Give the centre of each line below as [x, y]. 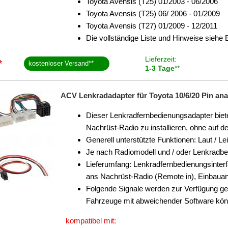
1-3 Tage [160, 68]
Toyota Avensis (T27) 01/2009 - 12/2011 [152, 26]
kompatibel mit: [91, 221]
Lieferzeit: [161, 59]
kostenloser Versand [59, 63]
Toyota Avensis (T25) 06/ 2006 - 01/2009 [153, 13]
